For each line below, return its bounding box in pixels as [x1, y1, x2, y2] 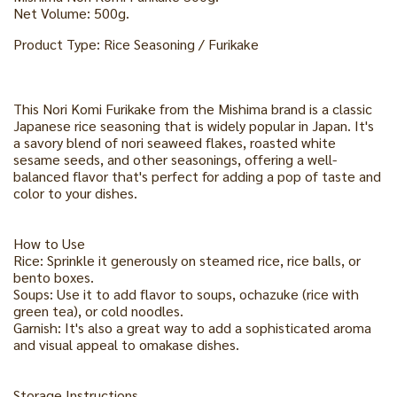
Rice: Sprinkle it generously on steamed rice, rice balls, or [13, 251, 361, 269]
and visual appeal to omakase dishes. [13, 335, 239, 354]
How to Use [13, 234, 85, 253]
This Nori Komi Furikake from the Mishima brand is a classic [13, 99, 372, 118]
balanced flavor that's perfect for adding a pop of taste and [13, 167, 381, 185]
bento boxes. [13, 268, 94, 286]
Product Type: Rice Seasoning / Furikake [13, 35, 259, 53]
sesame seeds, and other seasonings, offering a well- [13, 150, 337, 168]
